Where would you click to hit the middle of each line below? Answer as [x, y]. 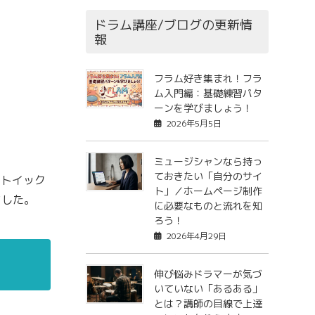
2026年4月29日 [196, 236]
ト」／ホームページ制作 [208, 191]
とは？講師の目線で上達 [208, 304]
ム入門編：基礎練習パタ [208, 94]
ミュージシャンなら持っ [208, 162]
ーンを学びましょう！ [203, 108]
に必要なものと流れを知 [208, 206]
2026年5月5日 [194, 124]
